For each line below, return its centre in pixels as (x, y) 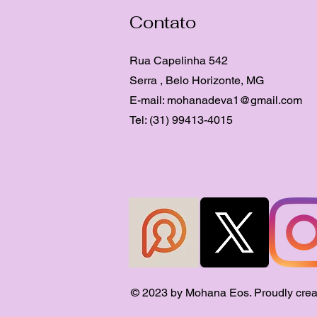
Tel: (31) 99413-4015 (181, 120)
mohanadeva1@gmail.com (235, 100)
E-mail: (148, 100)
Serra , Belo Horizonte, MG (197, 81)
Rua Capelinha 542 (179, 61)
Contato (163, 23)
